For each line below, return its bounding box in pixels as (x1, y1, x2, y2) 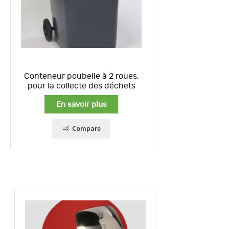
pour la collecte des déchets (27, 81, 135, 90)
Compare (72, 124, 101, 133)
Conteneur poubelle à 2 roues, (24, 72, 139, 80)
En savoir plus (56, 100, 107, 108)
